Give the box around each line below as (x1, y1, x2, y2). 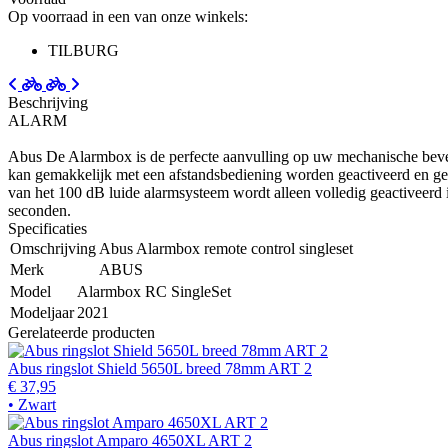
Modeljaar (10, 303, 74, 321)
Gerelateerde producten (8, 323, 155, 341)
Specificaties (8, 219, 87, 237)
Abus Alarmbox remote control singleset (99, 239, 353, 257)
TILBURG (48, 41, 119, 59)
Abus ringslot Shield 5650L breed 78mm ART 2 (8, 359, 312, 377)
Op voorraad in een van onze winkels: (8, 7, 248, 25)
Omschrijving (10, 239, 96, 257)
